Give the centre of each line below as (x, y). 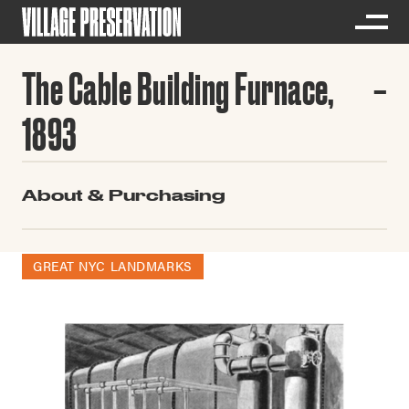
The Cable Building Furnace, (178, 89)
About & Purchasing (124, 195)
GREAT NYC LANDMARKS (113, 266)
